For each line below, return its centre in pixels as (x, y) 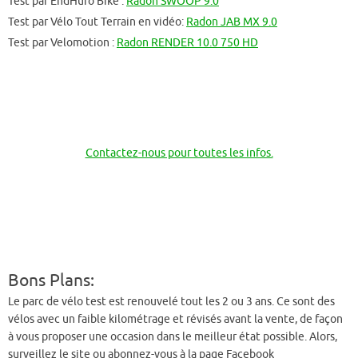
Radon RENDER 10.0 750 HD (187, 43)
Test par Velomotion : (62, 43)
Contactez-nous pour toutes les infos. (179, 153)
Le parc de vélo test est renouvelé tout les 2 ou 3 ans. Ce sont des (171, 302)
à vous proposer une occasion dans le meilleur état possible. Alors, (173, 337)
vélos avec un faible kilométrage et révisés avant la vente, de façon (175, 319)
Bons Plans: (51, 280)
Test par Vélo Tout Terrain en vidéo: (97, 22)
